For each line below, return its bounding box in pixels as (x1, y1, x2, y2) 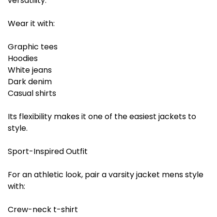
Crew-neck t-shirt (8, 203, 78, 215)
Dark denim (8, 76, 52, 87)
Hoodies (8, 52, 38, 64)
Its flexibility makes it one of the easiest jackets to (8, 110, 196, 122)
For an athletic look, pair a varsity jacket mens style (8, 169, 203, 180)
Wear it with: (8, 17, 55, 29)
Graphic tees (8, 41, 58, 52)
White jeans (8, 64, 52, 76)
